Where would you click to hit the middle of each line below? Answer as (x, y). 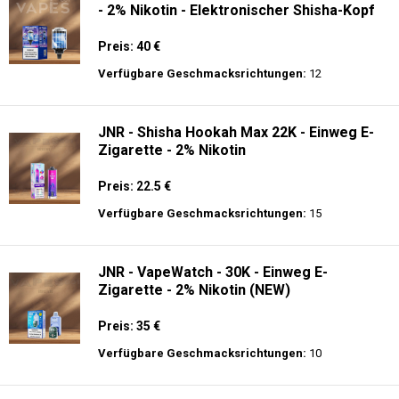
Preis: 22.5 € (134, 186)
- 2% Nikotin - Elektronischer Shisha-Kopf (236, 10)
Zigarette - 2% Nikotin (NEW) (194, 290)
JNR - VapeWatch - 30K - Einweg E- (213, 272)
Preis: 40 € (129, 46)
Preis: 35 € (129, 326)
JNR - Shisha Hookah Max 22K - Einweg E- (236, 132)
